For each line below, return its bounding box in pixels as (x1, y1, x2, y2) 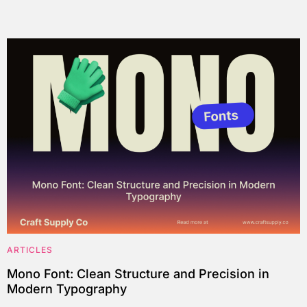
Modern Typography (7, 281, 127, 296)
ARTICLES (7, 244, 53, 255)
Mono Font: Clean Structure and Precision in (7, 266, 269, 281)
